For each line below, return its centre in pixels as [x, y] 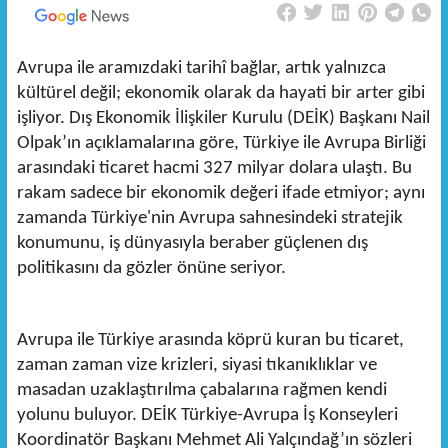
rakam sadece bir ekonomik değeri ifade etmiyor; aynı [220, 194]
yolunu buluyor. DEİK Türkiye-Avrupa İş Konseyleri [207, 416]
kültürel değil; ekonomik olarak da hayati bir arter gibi [220, 94]
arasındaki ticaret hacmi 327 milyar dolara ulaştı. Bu [214, 169]
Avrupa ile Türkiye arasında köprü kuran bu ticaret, [210, 341]
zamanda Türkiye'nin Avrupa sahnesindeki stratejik [209, 219]
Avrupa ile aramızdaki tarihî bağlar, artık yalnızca [201, 69]
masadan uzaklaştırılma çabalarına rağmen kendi [201, 391]
